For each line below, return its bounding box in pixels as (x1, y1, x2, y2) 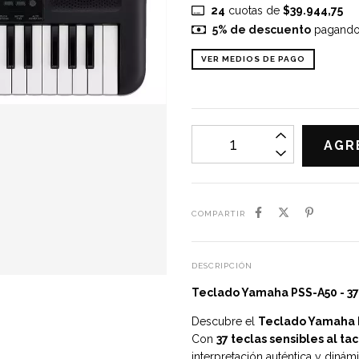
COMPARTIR (192, 209, 245, 218)
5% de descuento (212, 23, 311, 36)
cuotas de (224, 4, 283, 17)
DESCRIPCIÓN (192, 261, 252, 270)
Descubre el (192, 314, 258, 328)
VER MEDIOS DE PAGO (201, 54, 305, 63)
